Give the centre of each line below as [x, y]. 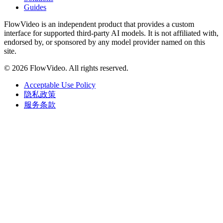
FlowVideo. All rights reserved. [78, 68]
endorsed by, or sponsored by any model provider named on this [105, 42]
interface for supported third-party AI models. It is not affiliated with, [111, 33]
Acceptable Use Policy [60, 85]
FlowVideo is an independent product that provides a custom [99, 24]
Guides [35, 7]
